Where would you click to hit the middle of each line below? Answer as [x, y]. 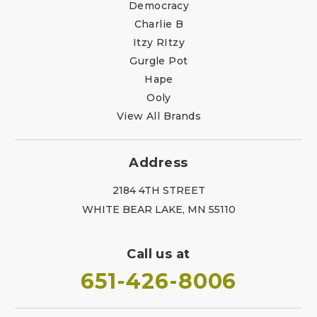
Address [158, 162]
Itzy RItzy [159, 42]
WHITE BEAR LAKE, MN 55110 [158, 209]
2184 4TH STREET [158, 190]
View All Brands [159, 116]
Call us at [158, 254]
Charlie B [159, 24]
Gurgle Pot [159, 60]
